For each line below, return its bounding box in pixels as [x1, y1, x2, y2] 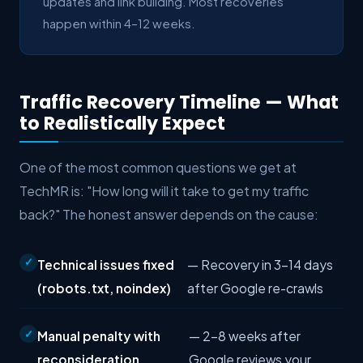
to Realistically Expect [19, 109, 225, 136]
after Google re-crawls [187, 280, 324, 296]
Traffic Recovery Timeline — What [19, 88, 339, 115]
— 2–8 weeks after [188, 328, 301, 344]
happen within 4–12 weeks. [43, 15, 195, 31]
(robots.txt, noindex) [37, 280, 171, 296]
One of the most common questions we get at [19, 159, 297, 177]
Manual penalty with [37, 328, 160, 344]
